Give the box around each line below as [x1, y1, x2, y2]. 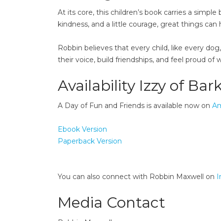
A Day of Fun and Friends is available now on [58, 101, 212, 110]
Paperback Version [58, 137, 122, 146]
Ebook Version [58, 125, 107, 134]
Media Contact [58, 193, 165, 212]
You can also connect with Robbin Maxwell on [58, 172, 217, 181]
